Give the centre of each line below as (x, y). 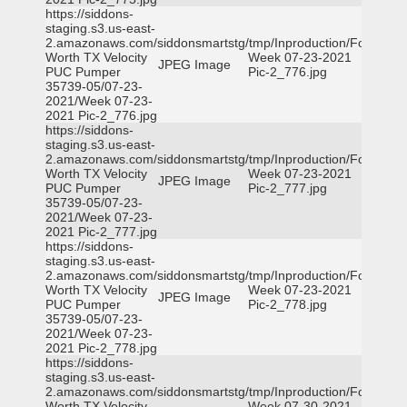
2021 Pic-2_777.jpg (101, 232)
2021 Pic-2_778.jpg (101, 348)
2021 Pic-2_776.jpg (101, 115)
